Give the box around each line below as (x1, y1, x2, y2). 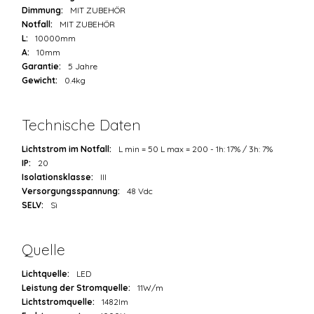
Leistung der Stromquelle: (22, 282, 131, 294)
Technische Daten (22, 116, 142, 135)
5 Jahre (68, 61, 98, 72)
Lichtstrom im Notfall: (22, 144, 112, 155)
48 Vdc (127, 186, 153, 197)
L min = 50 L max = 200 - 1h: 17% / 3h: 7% (118, 144, 273, 155)
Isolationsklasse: (22, 172, 94, 183)
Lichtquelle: (22, 268, 70, 280)
